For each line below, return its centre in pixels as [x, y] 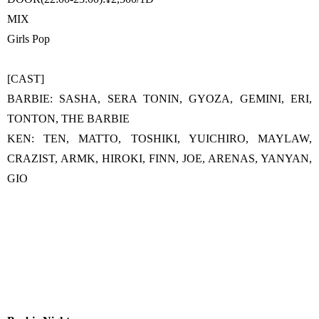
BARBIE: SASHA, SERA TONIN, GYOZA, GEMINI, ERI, [159, 99]
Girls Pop [28, 39]
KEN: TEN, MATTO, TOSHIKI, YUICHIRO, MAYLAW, [159, 138]
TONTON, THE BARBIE [68, 119]
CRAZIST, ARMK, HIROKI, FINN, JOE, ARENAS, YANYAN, [159, 158]
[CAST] [26, 79]
